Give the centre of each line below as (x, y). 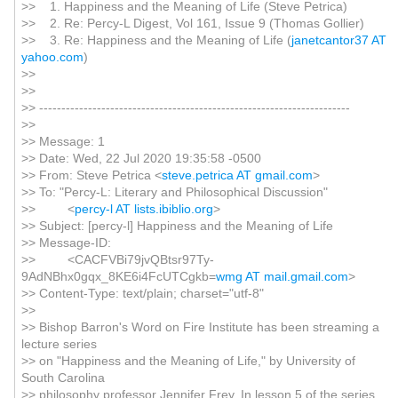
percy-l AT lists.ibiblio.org (143, 209)
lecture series (59, 344)
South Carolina (63, 378)
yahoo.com (52, 57)
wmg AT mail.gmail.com (282, 276)
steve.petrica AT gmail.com (237, 175)
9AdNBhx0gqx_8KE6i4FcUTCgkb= (118, 276)
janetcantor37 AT (338, 40)
